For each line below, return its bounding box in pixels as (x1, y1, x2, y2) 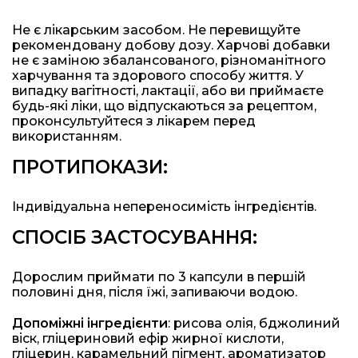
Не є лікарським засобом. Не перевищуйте (12, 22, 300, 38)
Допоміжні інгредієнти (12, 315, 168, 331)
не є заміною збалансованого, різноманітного (12, 52, 326, 68)
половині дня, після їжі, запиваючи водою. (12, 284, 297, 300)
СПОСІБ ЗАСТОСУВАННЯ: (12, 225, 257, 249)
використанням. (12, 128, 121, 144)
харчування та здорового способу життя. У (12, 67, 304, 83)
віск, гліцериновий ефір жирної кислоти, (12, 330, 284, 346)
